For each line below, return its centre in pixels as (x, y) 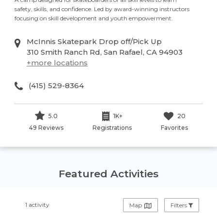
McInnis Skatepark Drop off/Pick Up (94, 42)
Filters (178, 205)
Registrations (112, 128)
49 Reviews (46, 128)
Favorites (174, 128)
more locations (59, 63)
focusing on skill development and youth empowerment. (94, 18)
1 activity (38, 205)
